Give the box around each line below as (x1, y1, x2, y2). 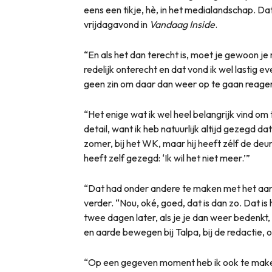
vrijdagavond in (84, 18, 149, 31)
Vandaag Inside (149, 18, 215, 31)
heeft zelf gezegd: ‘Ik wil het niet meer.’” (84, 152, 250, 165)
